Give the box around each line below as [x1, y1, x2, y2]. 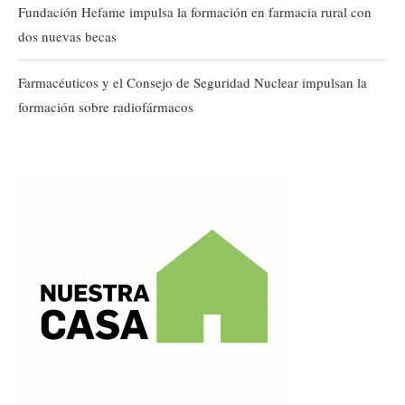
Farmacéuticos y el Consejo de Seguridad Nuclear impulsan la [18, 72, 367, 91]
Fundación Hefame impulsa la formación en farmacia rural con [18, 2, 372, 21]
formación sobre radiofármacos [18, 97, 193, 116]
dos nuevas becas [18, 26, 117, 45]
